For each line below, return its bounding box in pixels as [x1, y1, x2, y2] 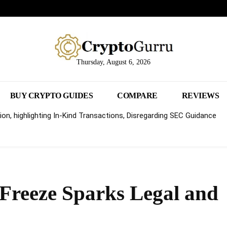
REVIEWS [181, 91, 219, 100]
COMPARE [117, 91, 158, 100]
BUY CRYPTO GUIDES [10, 91, 93, 100]
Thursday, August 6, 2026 [76, 58, 150, 66]
